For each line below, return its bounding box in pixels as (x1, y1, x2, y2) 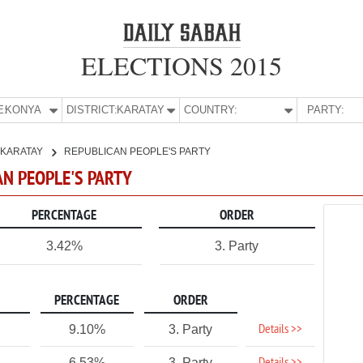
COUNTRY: (184, 104, 238, 116)
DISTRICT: (66, 104, 118, 116)
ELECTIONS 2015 (81, 48, 282, 83)
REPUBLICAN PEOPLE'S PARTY (64, 146, 211, 157)
